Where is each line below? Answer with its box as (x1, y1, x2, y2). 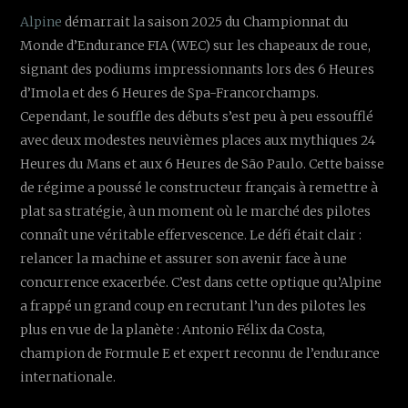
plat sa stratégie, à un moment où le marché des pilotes (20, 202, 372, 219)
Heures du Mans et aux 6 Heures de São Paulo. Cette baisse (20, 155, 385, 172)
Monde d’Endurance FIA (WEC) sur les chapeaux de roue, (20, 36, 372, 54)
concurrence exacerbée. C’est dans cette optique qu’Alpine (20, 273, 382, 291)
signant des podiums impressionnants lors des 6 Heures (20, 60, 375, 77)
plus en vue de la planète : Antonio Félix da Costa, (20, 321, 326, 338)
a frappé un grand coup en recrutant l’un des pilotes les (20, 297, 367, 314)
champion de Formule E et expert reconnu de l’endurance (20, 344, 381, 362)
